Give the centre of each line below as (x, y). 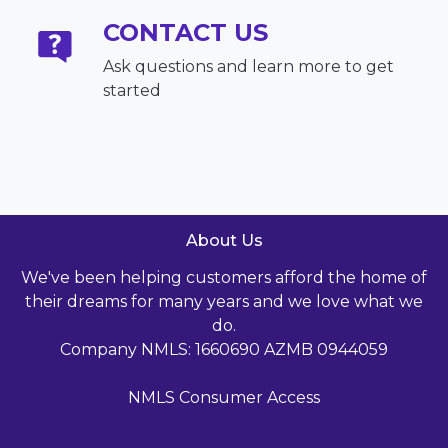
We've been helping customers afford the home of (224, 278)
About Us (224, 241)
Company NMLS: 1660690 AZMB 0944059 (224, 350)
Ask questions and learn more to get (249, 67)
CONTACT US (186, 33)
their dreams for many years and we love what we (224, 302)
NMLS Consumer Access (224, 398)
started (132, 91)
